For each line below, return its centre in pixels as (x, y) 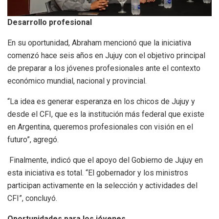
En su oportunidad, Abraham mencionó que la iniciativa (99, 43)
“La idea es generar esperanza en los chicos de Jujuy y (101, 101)
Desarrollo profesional (50, 22)
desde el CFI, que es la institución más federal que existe (106, 114)
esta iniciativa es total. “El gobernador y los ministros (98, 173)
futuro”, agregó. (33, 139)
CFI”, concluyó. (32, 198)
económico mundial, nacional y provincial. (77, 81)
